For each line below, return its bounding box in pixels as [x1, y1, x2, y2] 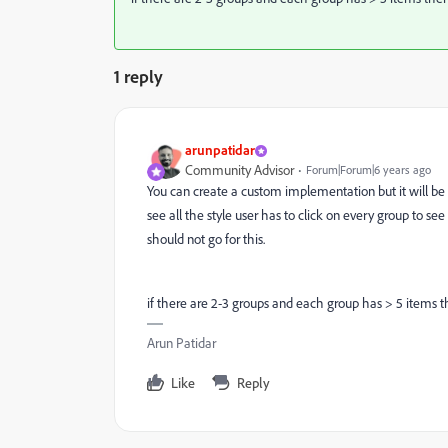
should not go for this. [147, 230, 265, 249]
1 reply [114, 65, 163, 88]
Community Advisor [185, 161, 294, 180]
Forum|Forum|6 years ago [306, 162, 431, 178]
